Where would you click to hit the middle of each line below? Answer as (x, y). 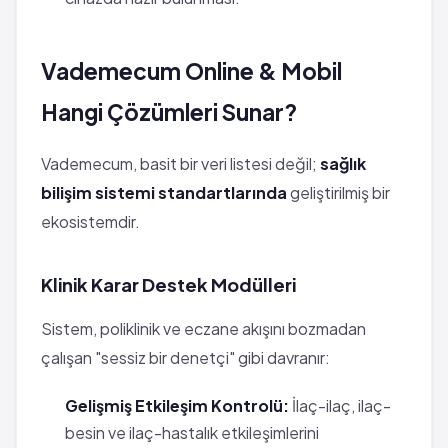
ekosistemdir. (90, 221)
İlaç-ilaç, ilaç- (340, 405)
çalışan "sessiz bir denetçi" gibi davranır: (185, 357)
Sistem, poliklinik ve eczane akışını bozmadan (203, 328)
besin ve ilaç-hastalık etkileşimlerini (192, 432)
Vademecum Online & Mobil (191, 70)
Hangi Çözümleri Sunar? (169, 111)
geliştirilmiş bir (338, 192)
